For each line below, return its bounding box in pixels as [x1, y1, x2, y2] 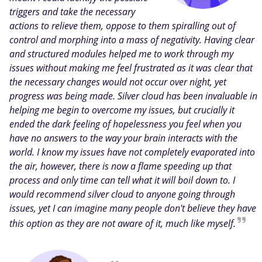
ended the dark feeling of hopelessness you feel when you [9, 118, 242, 131]
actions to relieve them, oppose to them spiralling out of [9, 19, 236, 33]
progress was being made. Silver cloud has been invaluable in [9, 89, 257, 103]
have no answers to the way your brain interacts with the [9, 132, 237, 145]
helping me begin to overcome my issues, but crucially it [9, 104, 235, 117]
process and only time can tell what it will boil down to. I [9, 174, 235, 187]
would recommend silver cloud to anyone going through [9, 188, 235, 201]
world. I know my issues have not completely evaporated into [9, 146, 255, 159]
